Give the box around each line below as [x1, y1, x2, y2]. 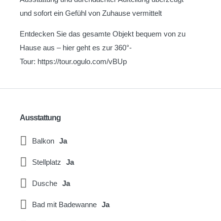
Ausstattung [20, 113, 61, 122]
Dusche [32, 179, 57, 187]
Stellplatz [32, 157, 61, 166]
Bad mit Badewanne [32, 200, 97, 209]
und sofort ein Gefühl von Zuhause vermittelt [20, 8, 162, 17]
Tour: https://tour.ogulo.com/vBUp [20, 57, 127, 66]
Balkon [32, 136, 54, 145]
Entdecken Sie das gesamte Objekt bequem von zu [20, 30, 185, 38]
